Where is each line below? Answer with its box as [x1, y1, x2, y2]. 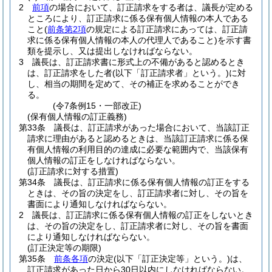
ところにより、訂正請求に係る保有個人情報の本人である [27, 13, 248, 23]
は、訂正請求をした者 [27, 68, 112, 78]
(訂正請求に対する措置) [27, 166, 118, 176]
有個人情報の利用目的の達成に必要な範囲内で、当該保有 [27, 144, 248, 154]
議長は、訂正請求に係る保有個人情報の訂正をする [54, 177, 250, 187]
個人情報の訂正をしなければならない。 [27, 155, 180, 165]
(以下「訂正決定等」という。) [114, 254, 230, 263]
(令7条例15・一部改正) [53, 101, 142, 110]
